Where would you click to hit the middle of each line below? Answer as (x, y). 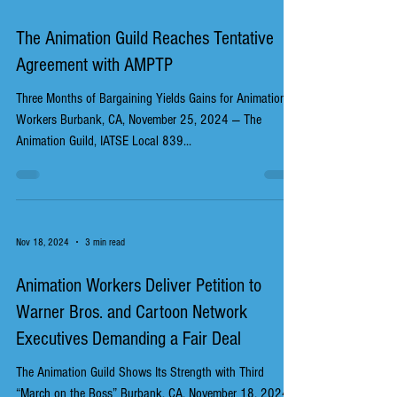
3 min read (105, 242)
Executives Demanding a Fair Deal (128, 339)
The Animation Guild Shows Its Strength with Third (140, 372)
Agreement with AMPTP (94, 65)
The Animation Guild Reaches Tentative (145, 39)
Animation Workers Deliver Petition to (139, 286)
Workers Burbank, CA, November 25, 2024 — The (124, 120)
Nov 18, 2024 (43, 242)
